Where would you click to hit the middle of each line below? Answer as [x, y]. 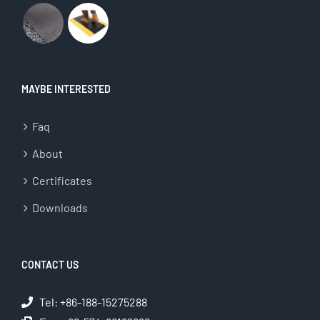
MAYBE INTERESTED [66, 89]
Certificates [62, 181]
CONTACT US [50, 265]
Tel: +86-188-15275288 [90, 302]
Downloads [60, 208]
